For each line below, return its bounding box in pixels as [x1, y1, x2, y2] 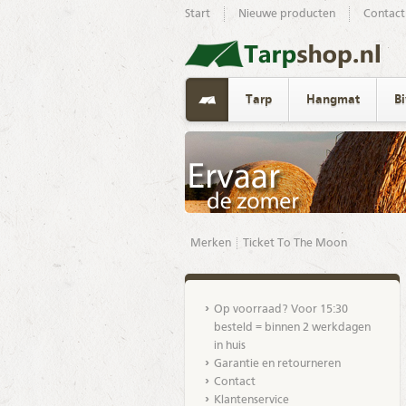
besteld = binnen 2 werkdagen [213, 322, 371, 333]
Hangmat [305, 93, 360, 106]
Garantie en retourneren [213, 358, 341, 370]
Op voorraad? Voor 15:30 [213, 304, 348, 315]
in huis [213, 340, 246, 352]
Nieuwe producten [237, 8, 335, 20]
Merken [189, 237, 231, 249]
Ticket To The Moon [242, 237, 347, 249]
